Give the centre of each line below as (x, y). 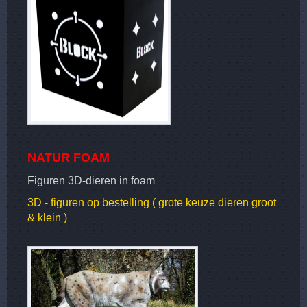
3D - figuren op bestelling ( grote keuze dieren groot (152, 202)
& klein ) (47, 217)
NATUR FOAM (69, 157)
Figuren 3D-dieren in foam (91, 180)
